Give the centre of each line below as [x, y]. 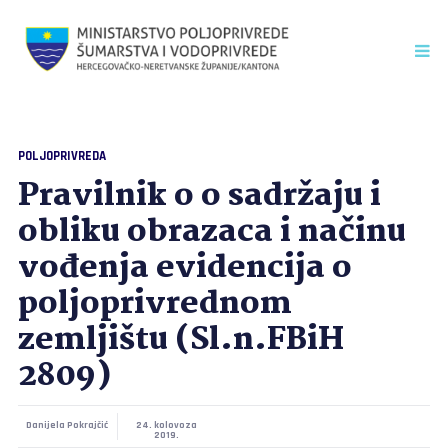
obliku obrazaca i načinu [211, 232]
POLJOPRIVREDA [61, 156]
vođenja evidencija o [184, 268]
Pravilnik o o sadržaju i [199, 196]
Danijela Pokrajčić [67, 425]
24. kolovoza [167, 425]
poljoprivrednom [154, 304]
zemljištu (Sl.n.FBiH [180, 340]
